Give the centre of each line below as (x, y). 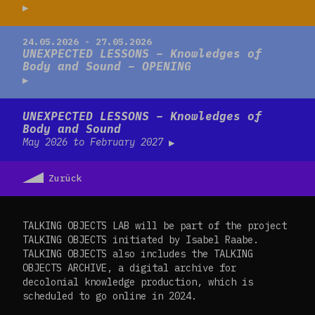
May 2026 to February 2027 (96, 142)
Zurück (65, 178)
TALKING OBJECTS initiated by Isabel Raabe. (141, 239)
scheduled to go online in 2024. (110, 296)
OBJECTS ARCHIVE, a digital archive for (129, 268)
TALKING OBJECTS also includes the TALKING (138, 253)
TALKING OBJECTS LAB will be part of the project (155, 225)
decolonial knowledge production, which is (138, 282)
